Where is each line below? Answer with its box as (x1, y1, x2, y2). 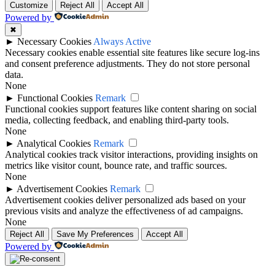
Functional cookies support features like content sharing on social (5, 104, 257, 115)
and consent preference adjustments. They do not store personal (5, 58, 250, 69)
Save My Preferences (56, 230, 134, 239)
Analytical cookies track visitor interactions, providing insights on (5, 149, 258, 160)
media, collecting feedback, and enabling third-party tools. (5, 115, 229, 126)
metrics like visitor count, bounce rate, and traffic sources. (5, 160, 227, 171)
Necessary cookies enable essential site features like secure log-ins (5, 47, 260, 58)
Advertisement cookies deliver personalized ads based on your (5, 195, 246, 206)
